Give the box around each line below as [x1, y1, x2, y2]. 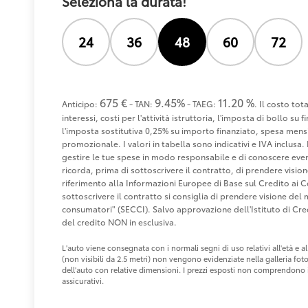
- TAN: [127, 98, 155, 110]
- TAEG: [185, 98, 218, 110]
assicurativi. [62, 275, 104, 287]
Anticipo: [62, 98, 100, 110]
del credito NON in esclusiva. [62, 216, 177, 228]
